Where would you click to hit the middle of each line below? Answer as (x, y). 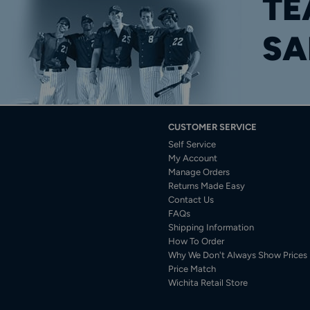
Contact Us (191, 200)
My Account (193, 158)
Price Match (192, 269)
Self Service (192, 145)
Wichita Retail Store (208, 283)
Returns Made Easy (207, 186)
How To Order (197, 241)
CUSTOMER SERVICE (213, 127)
